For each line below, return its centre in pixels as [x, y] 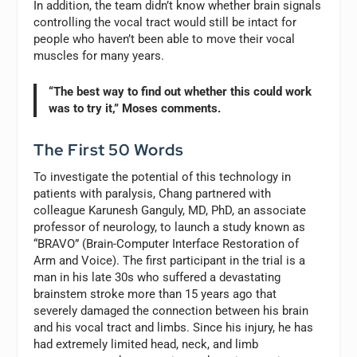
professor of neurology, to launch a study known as [170, 227]
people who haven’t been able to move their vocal [165, 39]
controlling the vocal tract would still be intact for [165, 23]
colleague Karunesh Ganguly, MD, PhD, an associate [170, 210]
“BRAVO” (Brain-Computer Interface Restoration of [167, 243]
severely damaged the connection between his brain [171, 310]
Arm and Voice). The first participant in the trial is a [170, 260]
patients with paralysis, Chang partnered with [153, 193]
